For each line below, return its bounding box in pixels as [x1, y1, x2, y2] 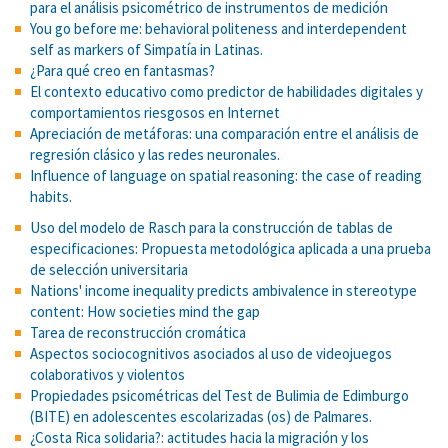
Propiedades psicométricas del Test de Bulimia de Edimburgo [30, 385, 409, 405]
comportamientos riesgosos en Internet [30, 102, 280, 122]
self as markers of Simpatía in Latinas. [30, 39, 263, 59]
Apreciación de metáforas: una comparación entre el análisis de [30, 123, 419, 143]
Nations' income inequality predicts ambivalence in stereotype [30, 280, 417, 300]
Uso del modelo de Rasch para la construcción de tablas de [30, 217, 393, 237]
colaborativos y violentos [30, 364, 185, 384]
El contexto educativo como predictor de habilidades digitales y [30, 81, 423, 101]
